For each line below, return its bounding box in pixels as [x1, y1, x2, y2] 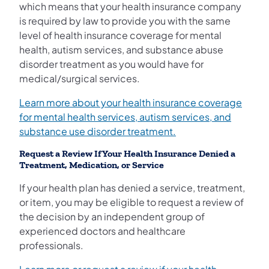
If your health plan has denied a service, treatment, [19, 181, 245, 194]
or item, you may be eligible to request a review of [19, 195, 244, 208]
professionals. [19, 238, 83, 252]
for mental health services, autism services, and [19, 110, 231, 123]
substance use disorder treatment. [19, 124, 176, 138]
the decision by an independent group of [19, 210, 205, 223]
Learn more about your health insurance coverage [19, 95, 242, 109]
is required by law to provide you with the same [19, 14, 231, 27]
